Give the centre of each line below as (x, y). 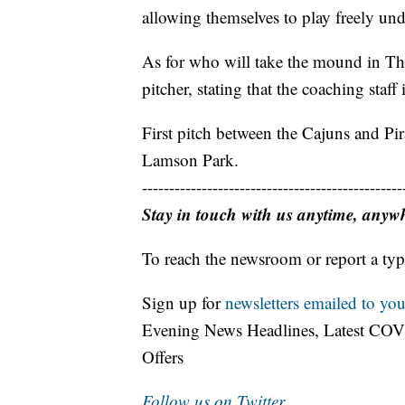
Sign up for (184, 302)
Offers (163, 356)
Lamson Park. (190, 159)
